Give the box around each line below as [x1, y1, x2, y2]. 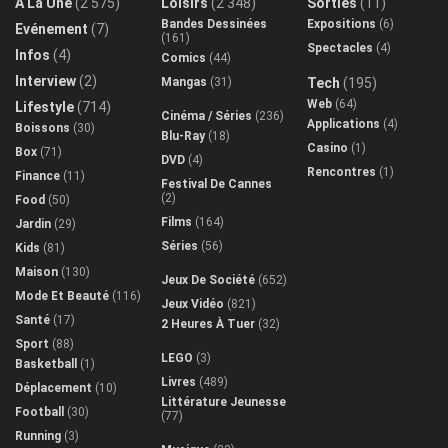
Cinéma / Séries [161, 108, 252, 123]
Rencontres [307, 164, 376, 179]
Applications [307, 116, 380, 131]
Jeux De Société [161, 272, 255, 287]
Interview [15, 72, 76, 89]
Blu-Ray [161, 128, 205, 143]
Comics [161, 50, 206, 65]
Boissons [15, 120, 70, 135]
